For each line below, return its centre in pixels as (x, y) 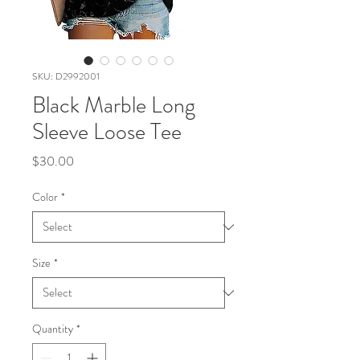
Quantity (53, 329)
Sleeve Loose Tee (107, 132)
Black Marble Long (114, 105)
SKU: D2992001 (66, 76)
